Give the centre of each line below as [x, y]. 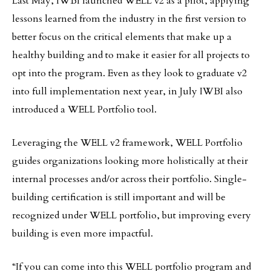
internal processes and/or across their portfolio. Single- [129, 179]
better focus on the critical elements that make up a [122, 37]
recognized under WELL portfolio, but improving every [132, 215]
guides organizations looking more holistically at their [130, 161]
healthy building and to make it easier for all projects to [131, 55]
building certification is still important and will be [119, 197]
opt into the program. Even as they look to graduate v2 [129, 73]
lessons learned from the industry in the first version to [129, 19]
